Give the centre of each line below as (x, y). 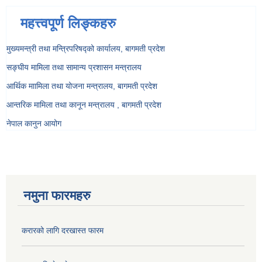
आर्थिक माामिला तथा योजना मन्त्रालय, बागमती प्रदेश (82, 86)
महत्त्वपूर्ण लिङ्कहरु (68, 23)
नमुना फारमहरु (57, 195)
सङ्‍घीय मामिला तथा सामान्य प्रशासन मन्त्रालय (74, 67)
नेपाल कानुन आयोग (34, 123)
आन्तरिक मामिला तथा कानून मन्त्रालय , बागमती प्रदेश (84, 104)
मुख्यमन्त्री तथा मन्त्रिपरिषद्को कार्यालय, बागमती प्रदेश (86, 48)
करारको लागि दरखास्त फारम (63, 230)
